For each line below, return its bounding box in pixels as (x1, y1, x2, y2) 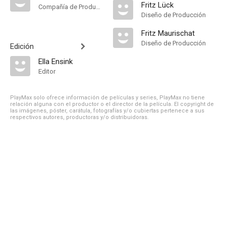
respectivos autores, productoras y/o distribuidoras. (10, 114, 149, 121)
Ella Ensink (38, 57, 73, 66)
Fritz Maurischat (141, 29, 195, 38)
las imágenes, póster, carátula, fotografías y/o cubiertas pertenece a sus (10, 107, 204, 114)
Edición (10, 42, 34, 51)
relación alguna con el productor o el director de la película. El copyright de (10, 101, 214, 107)
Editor (38, 68, 55, 75)
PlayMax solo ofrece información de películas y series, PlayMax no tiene (10, 94, 205, 101)
